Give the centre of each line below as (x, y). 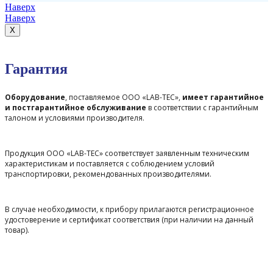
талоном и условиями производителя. (75, 118)
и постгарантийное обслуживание (76, 108)
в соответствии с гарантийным (202, 108)
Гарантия (36, 69)
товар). (17, 230)
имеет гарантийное (223, 97)
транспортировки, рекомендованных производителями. (108, 174)
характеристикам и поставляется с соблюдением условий (110, 164)
